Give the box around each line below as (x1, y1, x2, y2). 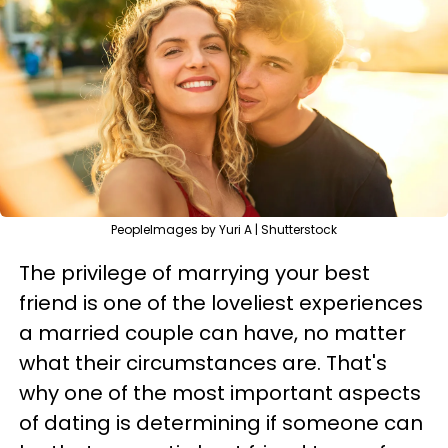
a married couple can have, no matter (19, 319, 406, 347)
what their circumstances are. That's (19, 349, 387, 377)
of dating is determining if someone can (19, 409, 423, 437)
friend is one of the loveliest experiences (19, 289, 423, 317)
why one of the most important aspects (19, 379, 421, 407)
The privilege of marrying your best (19, 259, 370, 287)
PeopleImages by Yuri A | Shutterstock (111, 221, 337, 238)
